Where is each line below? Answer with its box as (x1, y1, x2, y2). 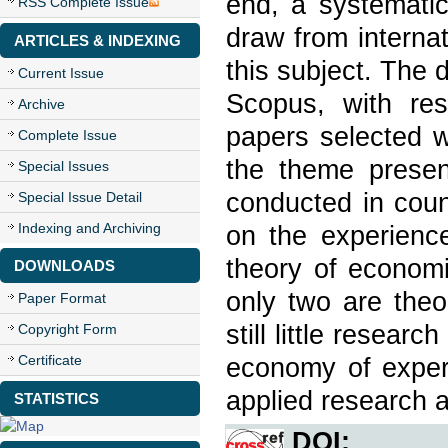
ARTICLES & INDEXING (14, 32, 181, 49)
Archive (18, 96, 65, 112)
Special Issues (18, 158, 109, 174)
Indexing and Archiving (18, 220, 161, 236)
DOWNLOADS (14, 257, 115, 274)
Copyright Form (18, 321, 117, 337)
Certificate (18, 352, 82, 368)
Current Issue (18, 65, 104, 81)
